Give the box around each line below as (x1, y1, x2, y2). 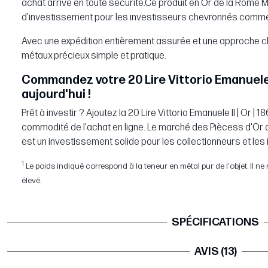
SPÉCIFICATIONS (172, 216, 259, 229)
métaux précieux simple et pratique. (22, 50, 166, 62)
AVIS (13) (194, 245, 237, 258)
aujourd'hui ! (22, 87, 91, 102)
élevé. (22, 175, 41, 186)
